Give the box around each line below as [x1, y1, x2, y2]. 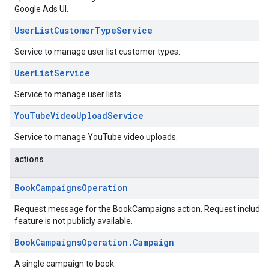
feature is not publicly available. [14, 216, 133, 226]
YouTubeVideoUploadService [14, 110, 144, 121]
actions [14, 154, 44, 164]
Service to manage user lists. [14, 89, 123, 99]
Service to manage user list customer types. [14, 47, 180, 56]
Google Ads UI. [14, 4, 68, 14]
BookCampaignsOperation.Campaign [14, 237, 174, 248]
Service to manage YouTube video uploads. [14, 132, 178, 142]
